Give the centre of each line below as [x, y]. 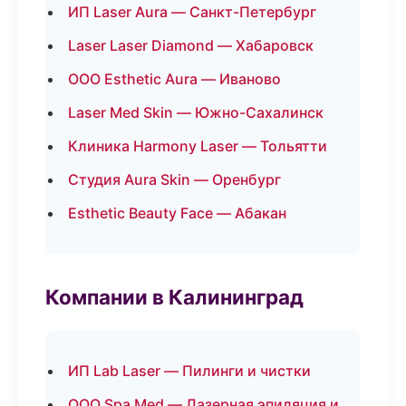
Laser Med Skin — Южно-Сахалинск [196, 112]
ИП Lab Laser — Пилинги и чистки [189, 371]
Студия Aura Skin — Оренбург [174, 179]
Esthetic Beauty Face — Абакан [177, 213]
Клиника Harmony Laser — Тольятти [198, 146]
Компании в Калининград [174, 297]
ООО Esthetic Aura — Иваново [174, 79]
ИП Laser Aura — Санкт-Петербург [192, 12]
